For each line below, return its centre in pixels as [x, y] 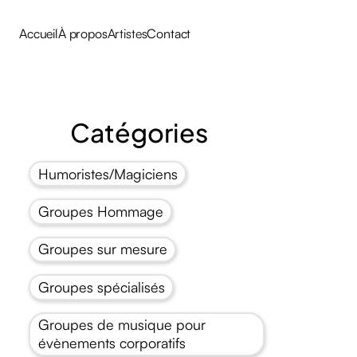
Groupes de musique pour [122, 325]
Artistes [127, 33]
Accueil [39, 33]
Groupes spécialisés [101, 286]
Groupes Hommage [100, 212]
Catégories [139, 132]
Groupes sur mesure [102, 249]
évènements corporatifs [112, 343]
